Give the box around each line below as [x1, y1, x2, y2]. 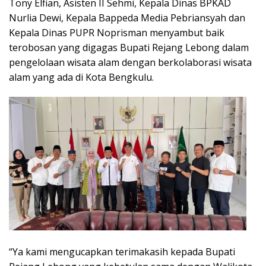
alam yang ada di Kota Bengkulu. [9, 71, 154, 84]
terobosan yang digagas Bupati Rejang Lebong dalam [9, 41, 249, 55]
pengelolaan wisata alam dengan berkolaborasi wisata [9, 56, 252, 69]
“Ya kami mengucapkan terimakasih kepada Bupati [9, 245, 235, 259]
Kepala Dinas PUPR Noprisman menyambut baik [9, 26, 224, 40]
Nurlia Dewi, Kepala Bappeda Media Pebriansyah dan [9, 11, 245, 25]
